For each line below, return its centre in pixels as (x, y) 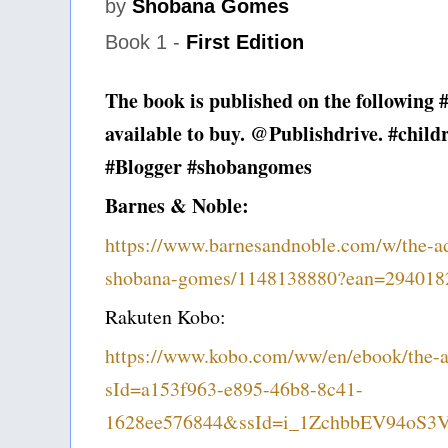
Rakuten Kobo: (165, 317)
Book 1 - (145, 42)
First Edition (245, 42)
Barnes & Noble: (177, 206)
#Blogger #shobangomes (208, 167)
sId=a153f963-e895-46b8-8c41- (234, 389)
